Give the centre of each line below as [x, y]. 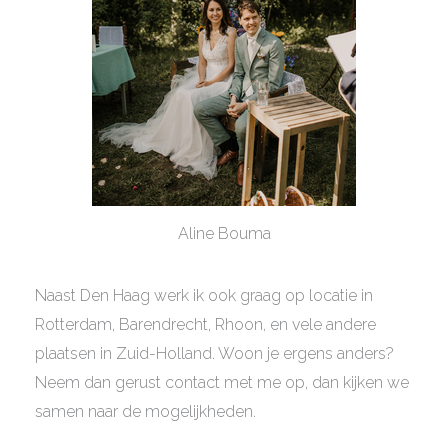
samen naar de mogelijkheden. [145, 411]
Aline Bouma [224, 233]
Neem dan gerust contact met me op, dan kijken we [221, 382]
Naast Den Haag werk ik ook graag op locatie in [203, 295]
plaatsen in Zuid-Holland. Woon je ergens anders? [214, 353]
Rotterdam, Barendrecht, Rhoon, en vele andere [205, 324]
